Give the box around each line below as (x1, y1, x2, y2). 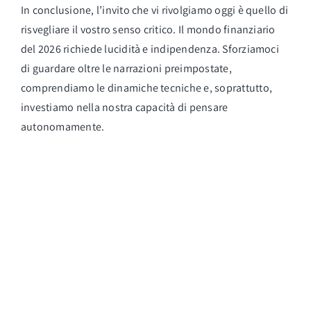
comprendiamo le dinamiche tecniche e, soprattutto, (20, 81, 272, 96)
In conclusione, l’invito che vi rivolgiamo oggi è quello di (20, 3, 289, 18)
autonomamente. (20, 119, 105, 135)
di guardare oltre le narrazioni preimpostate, (20, 61, 232, 76)
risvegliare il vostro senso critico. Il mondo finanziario (20, 22, 276, 37)
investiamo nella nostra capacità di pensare (20, 100, 228, 115)
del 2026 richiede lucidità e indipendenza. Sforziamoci (20, 42, 279, 57)
